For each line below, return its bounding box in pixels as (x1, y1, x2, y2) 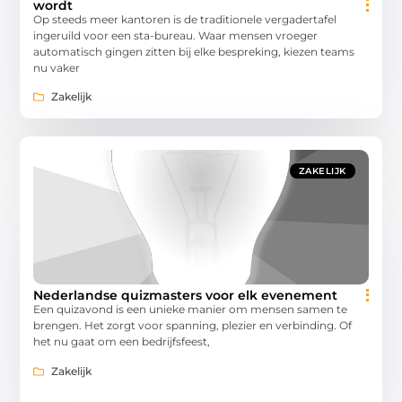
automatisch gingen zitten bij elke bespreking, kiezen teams (33, 44, 355, 58)
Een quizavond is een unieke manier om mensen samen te (33, 302, 348, 317)
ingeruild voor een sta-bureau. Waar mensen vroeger (33, 28, 319, 42)
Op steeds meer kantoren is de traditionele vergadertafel (33, 12, 337, 26)
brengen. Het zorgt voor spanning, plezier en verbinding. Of (33, 319, 353, 333)
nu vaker (33, 60, 81, 74)
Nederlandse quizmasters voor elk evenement (33, 287, 338, 304)
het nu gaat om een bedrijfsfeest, (33, 335, 211, 349)
